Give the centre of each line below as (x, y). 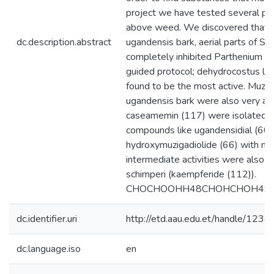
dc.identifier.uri (47, 219)
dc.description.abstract (64, 42)
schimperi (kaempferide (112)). (191, 174)
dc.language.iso (49, 249)
